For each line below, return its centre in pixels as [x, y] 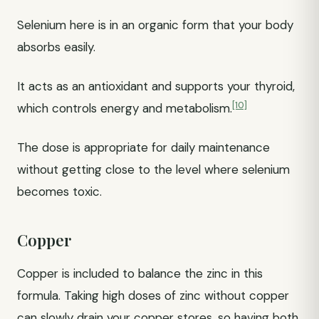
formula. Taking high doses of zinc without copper [153, 296]
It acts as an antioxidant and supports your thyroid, [156, 86]
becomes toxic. [59, 192]
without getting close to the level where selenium [153, 169]
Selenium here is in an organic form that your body [155, 25]
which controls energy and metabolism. [125, 108]
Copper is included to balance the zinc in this [140, 273]
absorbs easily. [56, 47]
